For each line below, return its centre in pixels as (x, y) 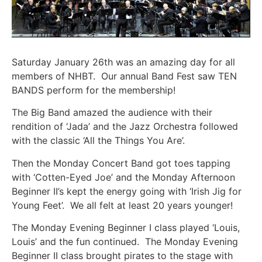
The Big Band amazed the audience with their (112, 113)
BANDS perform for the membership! (94, 90)
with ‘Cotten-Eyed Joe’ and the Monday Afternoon (123, 177)
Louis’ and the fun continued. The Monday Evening (125, 242)
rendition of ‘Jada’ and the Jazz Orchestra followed (125, 127)
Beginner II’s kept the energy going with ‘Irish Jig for (127, 191)
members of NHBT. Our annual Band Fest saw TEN (124, 76)
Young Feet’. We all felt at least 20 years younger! (122, 205)
